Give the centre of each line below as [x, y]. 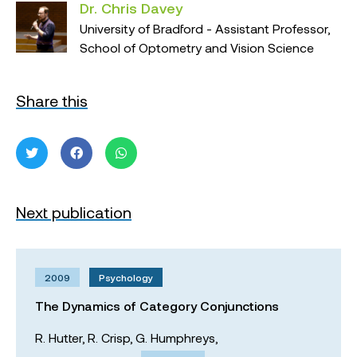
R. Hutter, [60, 337]
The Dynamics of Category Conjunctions [157, 306]
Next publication [74, 212]
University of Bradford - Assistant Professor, [205, 28]
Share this [52, 100]
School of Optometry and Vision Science [197, 47]
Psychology [126, 277]
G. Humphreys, [177, 337]
